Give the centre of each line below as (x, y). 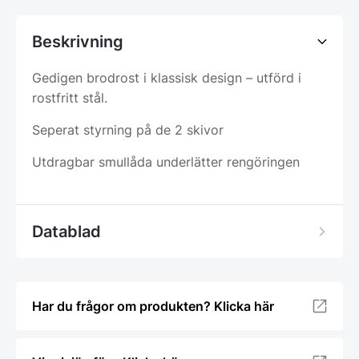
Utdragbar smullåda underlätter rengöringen (166, 162)
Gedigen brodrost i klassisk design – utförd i (167, 78)
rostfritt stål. (70, 98)
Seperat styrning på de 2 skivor (128, 130)
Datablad (67, 232)
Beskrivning (78, 42)
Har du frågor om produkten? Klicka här (153, 307)
